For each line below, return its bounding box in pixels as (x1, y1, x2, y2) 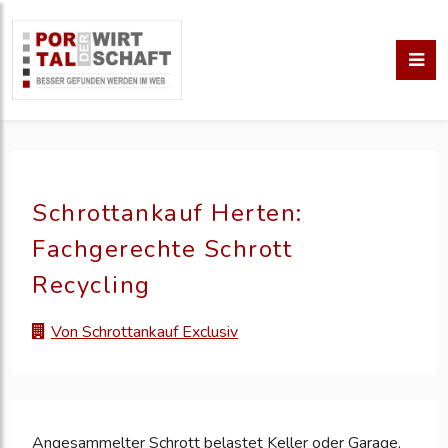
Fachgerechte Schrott (32, 233, 292, 265)
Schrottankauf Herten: (32, 197, 303, 229)
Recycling (32, 269, 151, 301)
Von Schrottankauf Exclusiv (51, 321, 238, 344)
